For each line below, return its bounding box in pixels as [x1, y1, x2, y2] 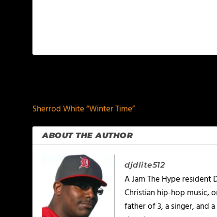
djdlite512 [124, 160, 165, 170]
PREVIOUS [44, 79, 81, 92]
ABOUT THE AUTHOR [42, 131, 133, 140]
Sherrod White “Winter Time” [32, 103, 135, 116]
